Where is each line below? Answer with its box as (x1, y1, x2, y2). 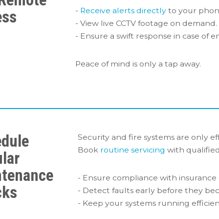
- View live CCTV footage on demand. (75, 19, 217, 28)
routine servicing (100, 145, 165, 154)
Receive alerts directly (80, 6, 166, 16)
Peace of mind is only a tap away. (75, 59, 201, 69)
